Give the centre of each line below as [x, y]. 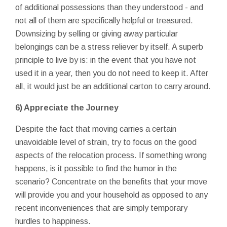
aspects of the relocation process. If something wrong [111, 155]
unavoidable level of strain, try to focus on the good [106, 142]
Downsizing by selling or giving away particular [97, 33]
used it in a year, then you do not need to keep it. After [112, 73]
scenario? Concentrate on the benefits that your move [111, 181]
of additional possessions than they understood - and [109, 7]
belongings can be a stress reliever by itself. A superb [109, 47]
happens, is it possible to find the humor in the [96, 168]
